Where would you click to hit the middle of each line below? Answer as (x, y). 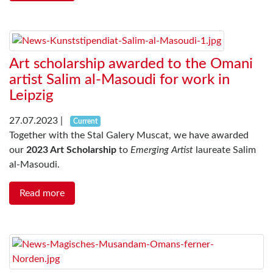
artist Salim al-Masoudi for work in (119, 80)
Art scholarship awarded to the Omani (131, 64)
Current (85, 122)
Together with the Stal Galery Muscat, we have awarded (129, 136)
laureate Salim (225, 150)
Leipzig (31, 96)
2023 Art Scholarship (71, 150)
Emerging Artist (162, 150)
